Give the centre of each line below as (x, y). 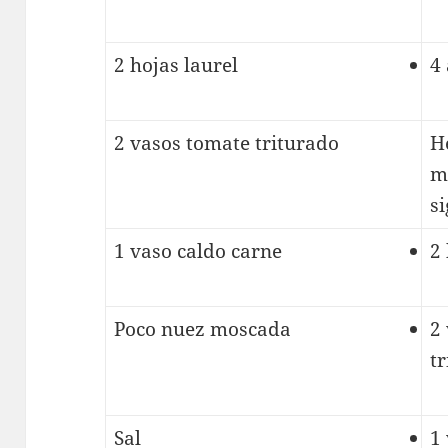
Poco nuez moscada (202, 329)
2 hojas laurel (175, 65)
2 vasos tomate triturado (226, 143)
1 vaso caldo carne (197, 251)
